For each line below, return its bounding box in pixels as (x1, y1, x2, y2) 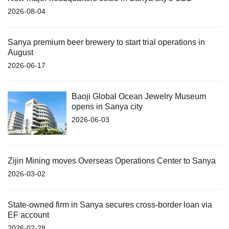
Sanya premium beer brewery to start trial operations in (8, 38, 205, 47)
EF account (8, 211, 49, 220)
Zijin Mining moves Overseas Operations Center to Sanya (8, 156, 216, 166)
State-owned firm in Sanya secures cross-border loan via (8, 200, 212, 210)
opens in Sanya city (72, 102, 143, 111)
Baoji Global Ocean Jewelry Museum (72, 92, 206, 101)
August (8, 48, 33, 57)
